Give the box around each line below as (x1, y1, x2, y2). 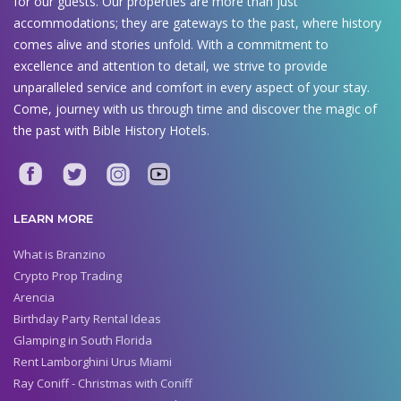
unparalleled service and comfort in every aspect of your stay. (13, 79, 370, 97)
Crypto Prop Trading (13, 267, 122, 284)
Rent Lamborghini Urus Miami (13, 353, 172, 370)
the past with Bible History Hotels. (13, 122, 209, 140)
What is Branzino (13, 245, 106, 262)
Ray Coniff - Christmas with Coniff (13, 374, 192, 391)
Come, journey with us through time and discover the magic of (13, 100, 377, 118)
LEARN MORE (13, 211, 93, 226)
